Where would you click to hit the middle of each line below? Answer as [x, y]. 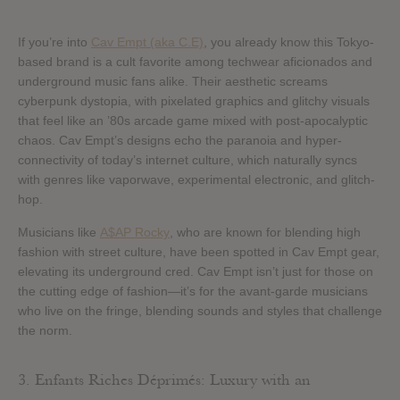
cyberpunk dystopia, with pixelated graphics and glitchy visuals [194, 100]
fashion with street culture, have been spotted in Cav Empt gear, [199, 251]
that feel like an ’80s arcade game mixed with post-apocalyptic [193, 120]
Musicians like [59, 232]
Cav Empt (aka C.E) [147, 42]
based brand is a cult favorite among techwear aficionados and [195, 61]
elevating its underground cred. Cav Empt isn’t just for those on [196, 271]
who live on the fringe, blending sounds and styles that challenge [200, 310]
